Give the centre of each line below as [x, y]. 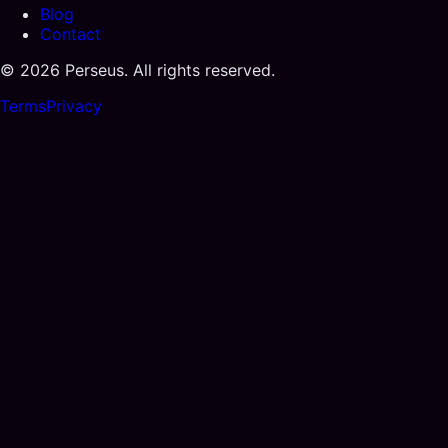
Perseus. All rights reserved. [167, 69]
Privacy [74, 105]
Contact [70, 33]
